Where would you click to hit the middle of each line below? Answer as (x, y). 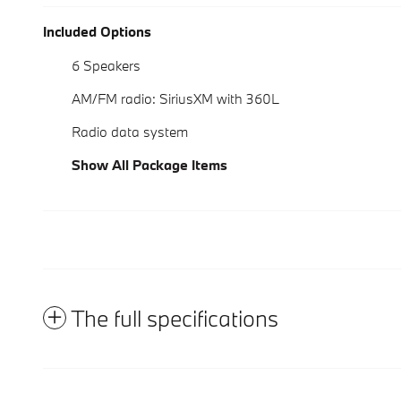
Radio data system (130, 132)
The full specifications (175, 319)
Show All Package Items (149, 165)
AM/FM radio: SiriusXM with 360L (175, 99)
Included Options (97, 32)
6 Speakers (106, 66)
